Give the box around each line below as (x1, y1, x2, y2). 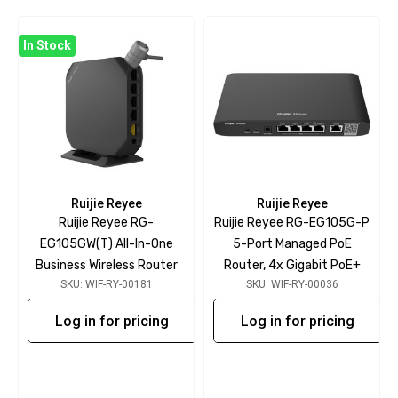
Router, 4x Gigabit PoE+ (223, 258, 361, 273)
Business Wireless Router (35, 258, 178, 273)
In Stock (23, 37, 71, 52)
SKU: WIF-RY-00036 (245, 278, 338, 291)
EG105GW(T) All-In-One (39, 236, 173, 251)
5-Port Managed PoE (232, 236, 352, 251)
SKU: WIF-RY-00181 (60, 278, 153, 291)
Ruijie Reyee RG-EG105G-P (214, 215, 370, 230)
